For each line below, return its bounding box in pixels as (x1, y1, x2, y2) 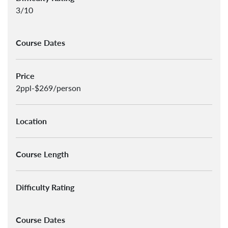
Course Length (16, 148, 69, 160)
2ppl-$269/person (16, 82, 81, 94)
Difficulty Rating (16, 181, 74, 193)
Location (16, 115, 47, 127)
